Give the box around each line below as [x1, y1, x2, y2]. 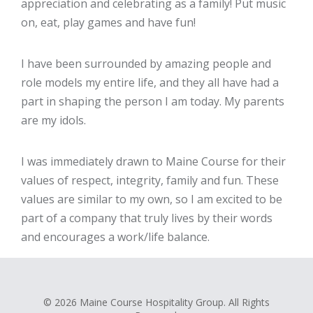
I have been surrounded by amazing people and [21, 56, 271, 72]
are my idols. [21, 112, 86, 129]
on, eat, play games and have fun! [21, 15, 196, 31]
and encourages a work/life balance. [21, 229, 210, 245]
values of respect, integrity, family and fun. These [21, 173, 279, 189]
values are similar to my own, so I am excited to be [21, 191, 282, 208]
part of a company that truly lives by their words [21, 210, 272, 226]
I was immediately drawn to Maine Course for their [21, 154, 286, 170]
